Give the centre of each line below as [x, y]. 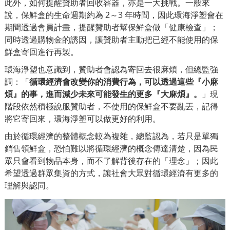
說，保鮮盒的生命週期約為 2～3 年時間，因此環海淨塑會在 [114, 15]
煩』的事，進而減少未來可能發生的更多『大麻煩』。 [103, 94]
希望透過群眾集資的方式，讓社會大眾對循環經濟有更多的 [111, 173]
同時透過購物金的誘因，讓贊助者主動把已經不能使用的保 [111, 39]
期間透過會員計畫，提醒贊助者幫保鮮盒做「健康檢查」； [111, 27]
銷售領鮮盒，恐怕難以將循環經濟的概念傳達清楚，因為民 [111, 148]
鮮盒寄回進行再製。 [42, 52]
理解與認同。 [29, 185]
